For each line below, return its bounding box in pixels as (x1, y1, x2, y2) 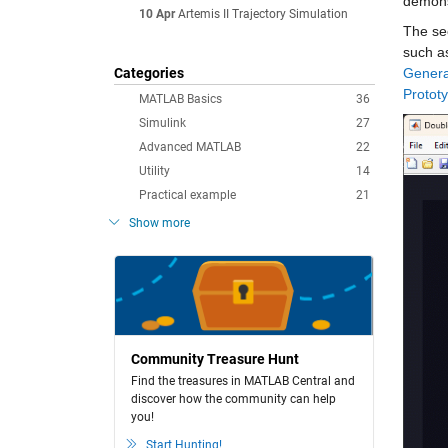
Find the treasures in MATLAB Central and (131, 374, 355, 388)
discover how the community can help (131, 392, 336, 406)
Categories (114, 65, 184, 81)
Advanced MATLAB (139, 140, 241, 154)
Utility (139, 164, 170, 178)
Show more (129, 216, 190, 230)
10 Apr (139, 7, 175, 21)
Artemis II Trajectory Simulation (178, 7, 348, 21)
